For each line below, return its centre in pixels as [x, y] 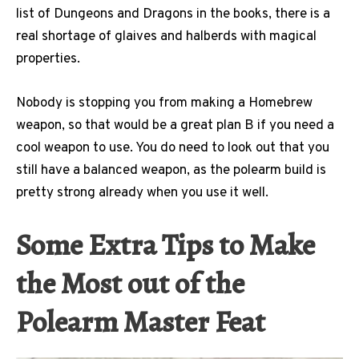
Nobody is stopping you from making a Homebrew [164, 103]
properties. [48, 59]
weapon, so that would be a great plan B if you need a [175, 125]
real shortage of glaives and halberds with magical [166, 36]
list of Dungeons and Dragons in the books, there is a [173, 14]
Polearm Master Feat [141, 322]
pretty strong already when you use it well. [144, 193]
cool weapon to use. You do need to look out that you [173, 148]
